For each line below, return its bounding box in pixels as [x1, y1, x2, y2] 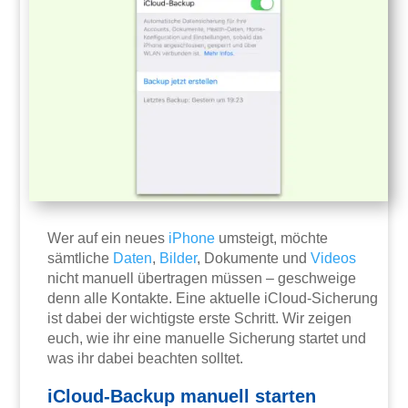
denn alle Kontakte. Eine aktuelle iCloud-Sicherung [47, 291, 379, 307]
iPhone [168, 230, 216, 247]
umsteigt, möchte [215, 230, 329, 247]
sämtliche [47, 250, 114, 267]
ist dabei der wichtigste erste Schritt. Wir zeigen [47, 311, 352, 327]
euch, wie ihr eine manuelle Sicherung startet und [47, 331, 367, 347]
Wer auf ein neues [47, 230, 169, 247]
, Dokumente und [197, 250, 311, 267]
